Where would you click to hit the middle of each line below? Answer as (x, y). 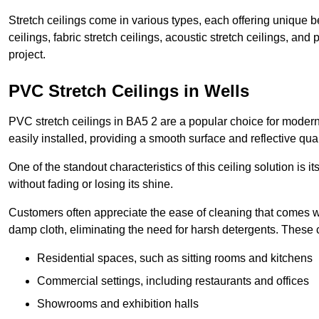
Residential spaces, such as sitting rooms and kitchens (175, 258)
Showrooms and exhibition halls (118, 304)
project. (27, 55)
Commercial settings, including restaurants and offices (173, 281)
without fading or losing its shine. (91, 184)
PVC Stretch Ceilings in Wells (129, 91)
